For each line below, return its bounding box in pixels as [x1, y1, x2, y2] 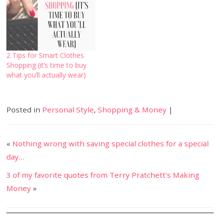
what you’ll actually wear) [6, 70, 86, 80]
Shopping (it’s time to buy [6, 60, 87, 70]
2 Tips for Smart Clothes [6, 50, 84, 60]
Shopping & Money [98, 105, 167, 115]
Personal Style [42, 105, 94, 115]
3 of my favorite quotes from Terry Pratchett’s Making [6, 170, 200, 180]
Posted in [6, 105, 43, 115]
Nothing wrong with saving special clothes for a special [12, 138, 209, 149]
